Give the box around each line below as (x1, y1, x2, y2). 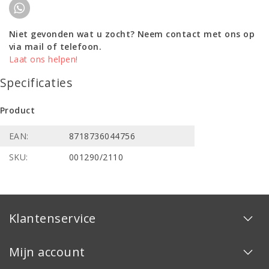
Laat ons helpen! (9, 53, 78, 65)
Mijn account (9, 243, 85, 260)
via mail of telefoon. (9, 40, 102, 52)
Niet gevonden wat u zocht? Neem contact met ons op (9, 28, 255, 40)
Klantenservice (9, 210, 96, 226)
